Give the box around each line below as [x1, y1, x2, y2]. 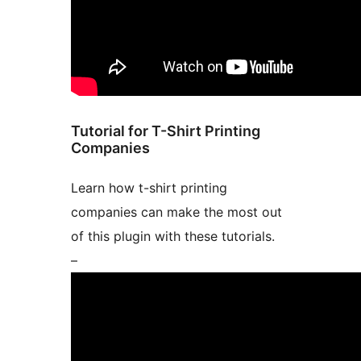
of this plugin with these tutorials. [71, 228, 275, 245]
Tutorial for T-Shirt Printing [71, 122, 260, 140]
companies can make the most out [71, 204, 282, 221]
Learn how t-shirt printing [71, 180, 227, 197]
